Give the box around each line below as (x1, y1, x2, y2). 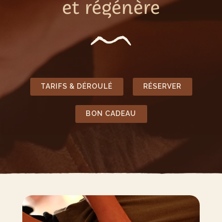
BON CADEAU (86, 110, 136, 118)
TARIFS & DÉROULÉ (41, 82, 112, 91)
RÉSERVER (143, 82, 181, 91)
